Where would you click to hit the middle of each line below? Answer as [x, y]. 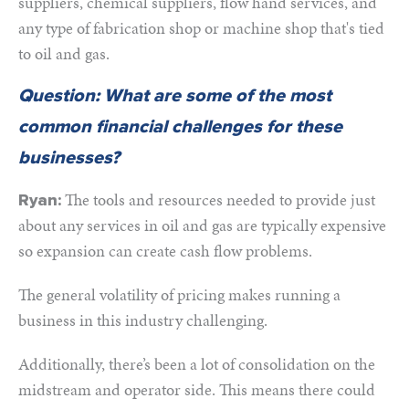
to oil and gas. [64, 53]
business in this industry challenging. [143, 320]
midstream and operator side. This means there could [197, 389]
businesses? [69, 158]
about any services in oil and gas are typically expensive [202, 225]
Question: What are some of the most [175, 96]
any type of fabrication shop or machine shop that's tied [201, 28]
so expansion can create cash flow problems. [165, 251]
